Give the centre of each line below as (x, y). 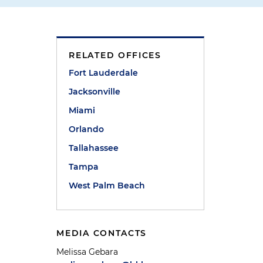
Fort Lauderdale (104, 73)
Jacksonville (95, 92)
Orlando (87, 129)
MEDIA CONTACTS (102, 233)
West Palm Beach (107, 186)
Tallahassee (94, 148)
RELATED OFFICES (115, 55)
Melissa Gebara (87, 252)
